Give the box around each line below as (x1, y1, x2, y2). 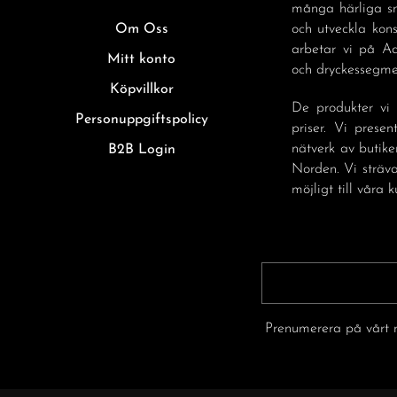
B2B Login (107, 143, 175, 158)
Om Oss (114, 22, 168, 37)
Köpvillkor (109, 82, 174, 97)
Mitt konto (107, 52, 176, 67)
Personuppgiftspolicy (74, 113, 208, 128)
